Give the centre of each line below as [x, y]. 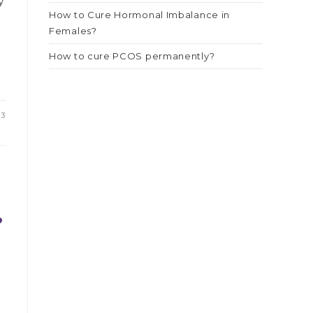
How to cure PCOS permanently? [132, 56]
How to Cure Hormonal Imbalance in [140, 15]
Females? [73, 31]
